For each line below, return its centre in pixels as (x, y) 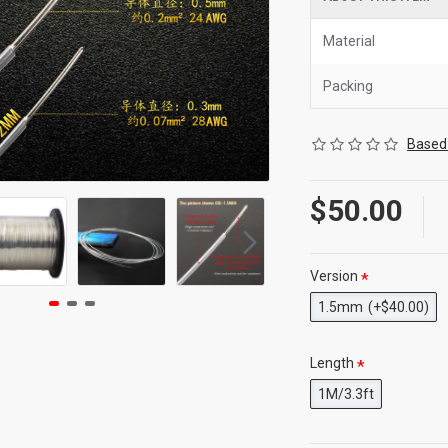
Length (332, 363)
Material (349, 41)
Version (334, 276)
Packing (348, 86)
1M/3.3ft (346, 394)
